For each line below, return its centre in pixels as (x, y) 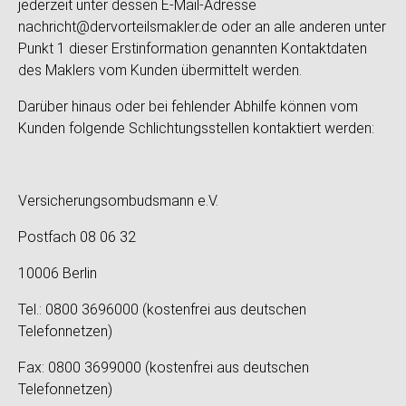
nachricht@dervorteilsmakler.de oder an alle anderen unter (202, 27)
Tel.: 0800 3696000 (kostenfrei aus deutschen (162, 309)
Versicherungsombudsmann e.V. (118, 201)
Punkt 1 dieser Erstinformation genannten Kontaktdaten (193, 48)
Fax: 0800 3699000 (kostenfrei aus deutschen (164, 367)
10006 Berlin (58, 273)
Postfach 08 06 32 (77, 237)
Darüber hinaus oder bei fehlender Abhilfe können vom (188, 106)
